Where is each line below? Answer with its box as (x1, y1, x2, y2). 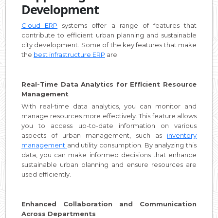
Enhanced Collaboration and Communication (21, 200, 197, 208)
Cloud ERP (21, 21, 58, 29)
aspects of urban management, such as (21, 131, 167, 139)
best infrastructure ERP (34, 51, 105, 58)
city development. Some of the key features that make (21, 41, 197, 49)
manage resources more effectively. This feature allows (21, 112, 197, 120)
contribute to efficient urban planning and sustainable (21, 31, 197, 39)
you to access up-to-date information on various (21, 122, 197, 129)
